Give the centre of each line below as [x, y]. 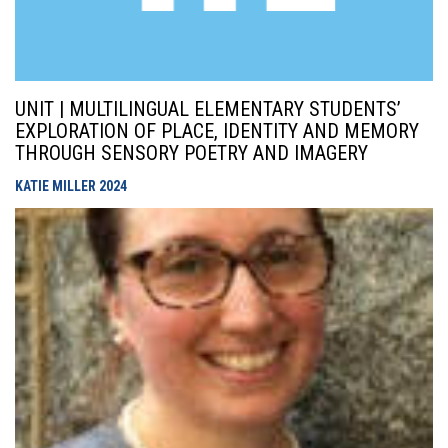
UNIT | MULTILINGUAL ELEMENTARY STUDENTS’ [208, 109]
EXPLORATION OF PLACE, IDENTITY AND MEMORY [217, 131]
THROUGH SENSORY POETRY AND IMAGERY [191, 153]
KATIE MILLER [57, 186]
